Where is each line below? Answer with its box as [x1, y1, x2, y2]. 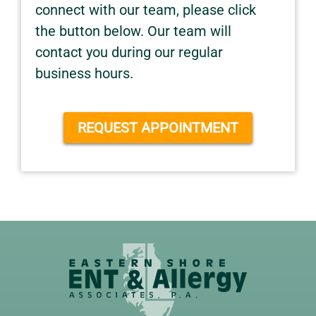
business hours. [35, 64, 133, 82]
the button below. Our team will [35, 22, 231, 39]
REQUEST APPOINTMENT [78, 119, 238, 136]
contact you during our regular [35, 43, 223, 61]
